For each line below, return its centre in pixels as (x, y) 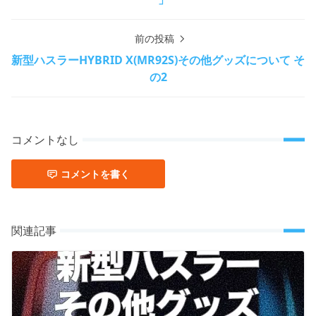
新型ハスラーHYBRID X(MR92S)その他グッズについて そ (158, 60)
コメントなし (45, 140)
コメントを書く (95, 174)
